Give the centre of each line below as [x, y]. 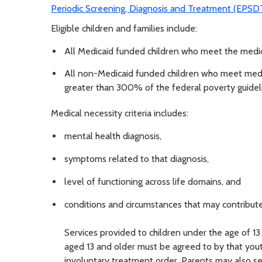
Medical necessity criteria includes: [120, 113]
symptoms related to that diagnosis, [137, 159]
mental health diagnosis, [113, 136]
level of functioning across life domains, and [153, 181]
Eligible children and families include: [124, 28]
